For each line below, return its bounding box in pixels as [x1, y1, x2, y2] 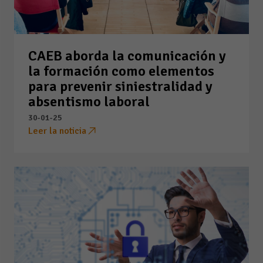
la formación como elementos [28, 62, 214, 80]
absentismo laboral [28, 92, 150, 110]
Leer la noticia [28, 124, 86, 137]
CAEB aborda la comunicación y [28, 46, 226, 65]
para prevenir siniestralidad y [28, 77, 213, 95]
